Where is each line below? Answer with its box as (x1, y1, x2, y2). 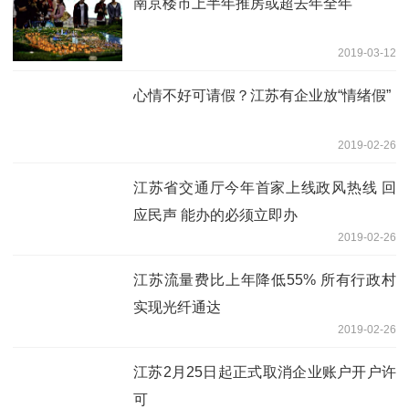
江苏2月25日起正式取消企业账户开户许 (133, 364, 396, 381)
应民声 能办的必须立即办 (133, 207, 298, 224)
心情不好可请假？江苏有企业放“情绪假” (133, 88, 391, 104)
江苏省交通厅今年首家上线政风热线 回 (133, 180, 396, 196)
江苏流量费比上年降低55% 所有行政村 (133, 272, 396, 288)
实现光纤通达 (133, 299, 221, 316)
